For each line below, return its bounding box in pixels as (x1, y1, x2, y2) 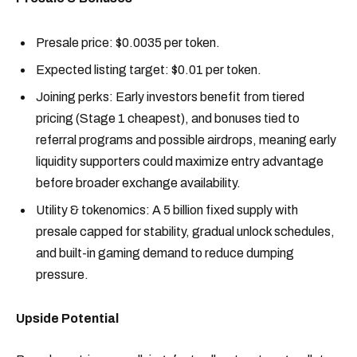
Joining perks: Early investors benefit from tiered (36, 89, 304, 104)
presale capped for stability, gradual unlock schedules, (36, 224, 335, 238)
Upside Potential (16, 312, 119, 326)
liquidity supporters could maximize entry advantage (36, 154, 324, 168)
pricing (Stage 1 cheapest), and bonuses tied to (36, 111, 300, 125)
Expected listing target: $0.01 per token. (36, 62, 261, 76)
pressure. (36, 267, 88, 281)
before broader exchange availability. (36, 175, 241, 190)
